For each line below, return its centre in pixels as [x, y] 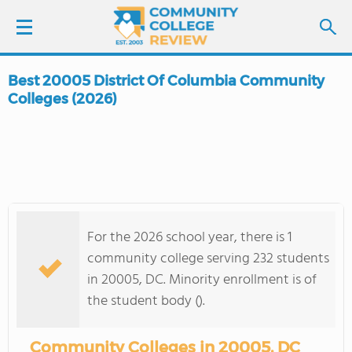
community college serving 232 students [208, 259]
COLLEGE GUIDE [70, 263]
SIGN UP [110, 126]
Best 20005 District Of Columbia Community [166, 81]
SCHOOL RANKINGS [80, 219]
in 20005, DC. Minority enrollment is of [202, 280]
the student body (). [146, 301]
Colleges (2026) [62, 99]
